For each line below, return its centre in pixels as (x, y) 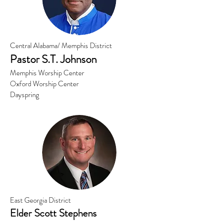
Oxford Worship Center (44, 84)
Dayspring (25, 95)
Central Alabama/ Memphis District (61, 46)
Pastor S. (30, 59)
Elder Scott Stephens (53, 213)
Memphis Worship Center (48, 73)
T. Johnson (73, 59)
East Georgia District (40, 200)
